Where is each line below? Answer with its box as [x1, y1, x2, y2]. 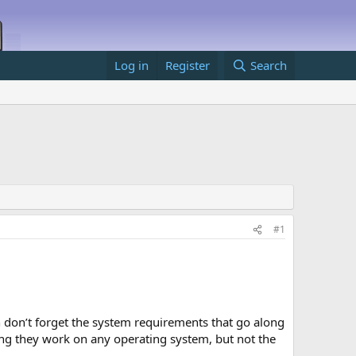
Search [250, 57, 287, 73]
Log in [114, 57, 149, 73]
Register [165, 57, 211, 73]
